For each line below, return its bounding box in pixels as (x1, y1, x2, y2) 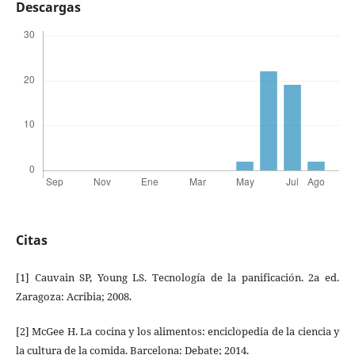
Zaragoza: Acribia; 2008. (15, 288, 132, 303)
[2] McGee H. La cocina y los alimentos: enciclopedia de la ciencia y (15, 323, 340, 338)
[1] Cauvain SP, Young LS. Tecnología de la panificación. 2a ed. (15, 269, 340, 284)
